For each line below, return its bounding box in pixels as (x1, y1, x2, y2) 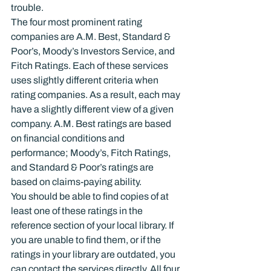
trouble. (11, 2, 44, 13)
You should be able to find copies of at (11, 191, 171, 201)
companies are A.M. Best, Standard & (11, 31, 172, 42)
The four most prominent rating (11, 17, 144, 27)
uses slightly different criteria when (11, 75, 160, 85)
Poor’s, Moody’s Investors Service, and (11, 46, 177, 56)
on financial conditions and (11, 133, 126, 143)
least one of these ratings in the (11, 206, 145, 216)
